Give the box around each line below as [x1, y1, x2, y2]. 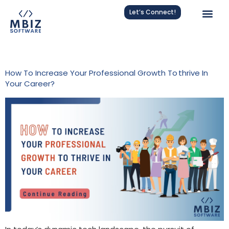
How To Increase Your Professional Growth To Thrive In [5, 67, 208, 79]
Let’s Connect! [129, 8, 176, 16]
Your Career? [5, 78, 57, 89]
